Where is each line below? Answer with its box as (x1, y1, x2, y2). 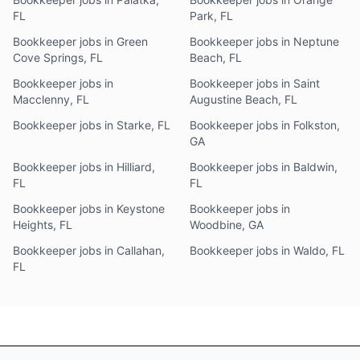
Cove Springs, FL (13, 51, 103, 64)
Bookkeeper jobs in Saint (190, 76, 320, 90)
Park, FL (190, 9, 233, 22)
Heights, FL (13, 218, 72, 231)
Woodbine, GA (190, 218, 264, 231)
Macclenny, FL (13, 92, 89, 106)
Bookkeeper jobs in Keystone (13, 202, 165, 215)
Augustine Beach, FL (190, 92, 297, 106)
